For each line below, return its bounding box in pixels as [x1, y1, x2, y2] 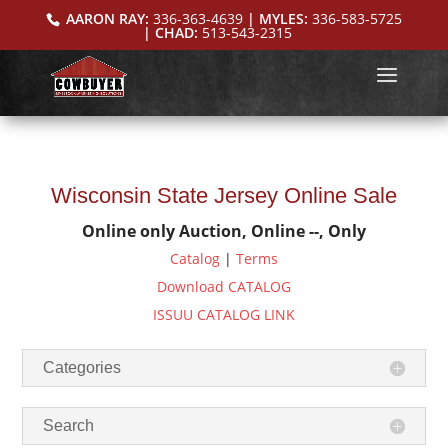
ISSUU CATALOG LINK [153, 305, 295, 324]
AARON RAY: [61, 8, 153, 28]
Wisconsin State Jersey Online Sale [51, 183, 397, 208]
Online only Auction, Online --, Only [82, 220, 366, 242]
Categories [43, 359, 122, 376]
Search [43, 417, 95, 434]
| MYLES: [242, 8, 312, 28]
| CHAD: [142, 22, 202, 42]
